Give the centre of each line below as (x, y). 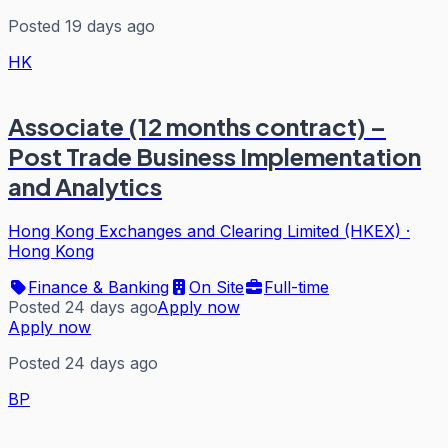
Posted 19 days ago (81, 25)
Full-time (296, 287)
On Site (216, 287)
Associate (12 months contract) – (197, 126)
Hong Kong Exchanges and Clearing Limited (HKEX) (204, 231)
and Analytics (85, 186)
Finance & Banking (98, 287)
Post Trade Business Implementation (214, 156)
